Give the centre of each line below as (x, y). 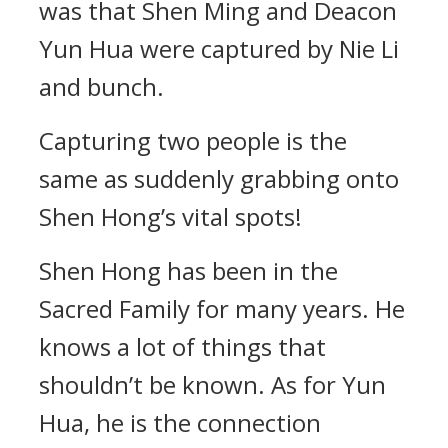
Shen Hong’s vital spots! (170, 216)
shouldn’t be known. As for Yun (212, 384)
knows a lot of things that (182, 346)
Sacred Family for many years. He (222, 308)
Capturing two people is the (193, 140)
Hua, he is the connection (180, 422)
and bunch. (101, 86)
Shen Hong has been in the (188, 270)
